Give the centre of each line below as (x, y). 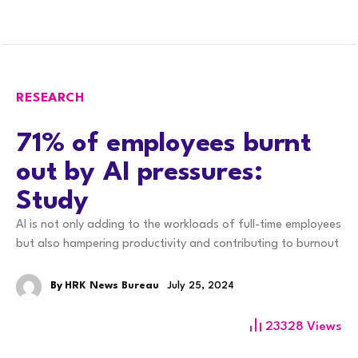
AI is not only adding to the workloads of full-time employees (179, 225)
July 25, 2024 (201, 286)
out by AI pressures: (139, 173)
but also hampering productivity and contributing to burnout (177, 244)
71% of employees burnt (164, 144)
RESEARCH (50, 98)
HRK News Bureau (112, 286)
